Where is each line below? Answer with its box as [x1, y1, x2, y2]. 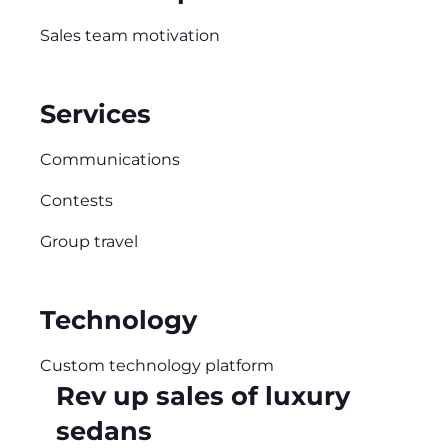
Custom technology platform [40, 356, 274, 376]
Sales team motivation [40, 26, 220, 46]
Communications [40, 150, 180, 170]
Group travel [40, 232, 138, 252]
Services [40, 98, 151, 130]
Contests [40, 191, 113, 211]
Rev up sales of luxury [56, 380, 350, 412]
